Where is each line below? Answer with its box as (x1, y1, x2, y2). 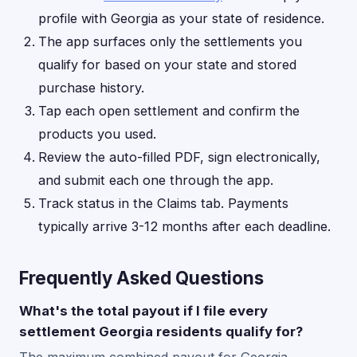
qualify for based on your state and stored (38, 57, 296, 73)
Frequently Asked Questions (19, 267, 264, 288)
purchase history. (38, 80, 144, 96)
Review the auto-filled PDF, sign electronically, (38, 149, 320, 165)
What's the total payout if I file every (19, 303, 268, 319)
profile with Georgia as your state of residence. (38, 10, 324, 26)
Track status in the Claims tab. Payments (38, 195, 288, 211)
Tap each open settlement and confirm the (38, 103, 300, 119)
